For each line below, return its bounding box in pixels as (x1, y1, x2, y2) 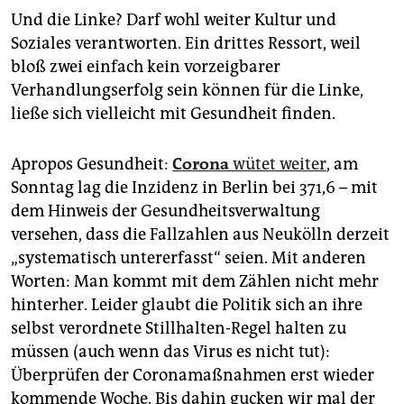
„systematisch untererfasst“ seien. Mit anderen (11, 248, 366, 269)
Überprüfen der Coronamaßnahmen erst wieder (11, 365, 374, 386)
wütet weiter (229, 154, 326, 175)
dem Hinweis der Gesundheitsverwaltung (11, 201, 320, 222)
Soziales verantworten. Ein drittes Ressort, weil (11, 33, 361, 54)
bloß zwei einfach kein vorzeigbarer (11, 57, 280, 78)
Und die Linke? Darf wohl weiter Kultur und (11, 10, 336, 31)
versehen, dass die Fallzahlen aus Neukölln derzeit (11, 225, 390, 245)
